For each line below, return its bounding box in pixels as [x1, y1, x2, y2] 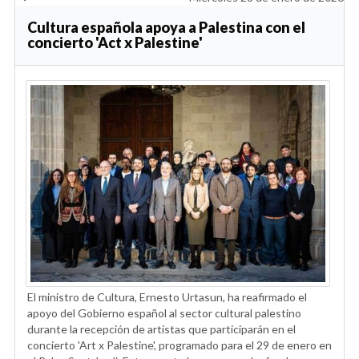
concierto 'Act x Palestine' [27, 34, 203, 52]
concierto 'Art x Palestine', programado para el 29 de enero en [27, 337, 332, 352]
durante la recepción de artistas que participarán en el [27, 321, 296, 336]
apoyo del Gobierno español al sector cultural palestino [27, 305, 301, 320]
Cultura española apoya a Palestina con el [27, 18, 305, 37]
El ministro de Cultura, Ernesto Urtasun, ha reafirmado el [27, 289, 307, 304]
